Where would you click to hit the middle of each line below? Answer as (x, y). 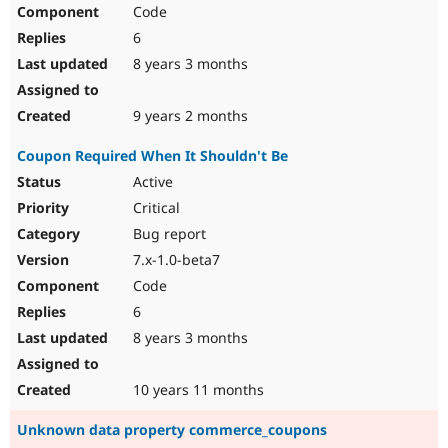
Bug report (167, 234)
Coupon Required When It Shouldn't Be (152, 156)
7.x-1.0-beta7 (174, 260)
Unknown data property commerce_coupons (172, 430)
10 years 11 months (196, 390)
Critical (154, 208)
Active (151, 182)
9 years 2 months (188, 116)
